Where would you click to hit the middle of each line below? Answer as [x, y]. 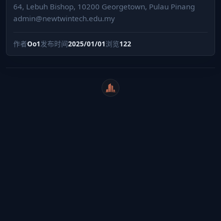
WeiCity [122, 92]
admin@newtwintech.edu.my [64, 18]
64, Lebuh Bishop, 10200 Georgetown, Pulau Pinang [104, 6]
